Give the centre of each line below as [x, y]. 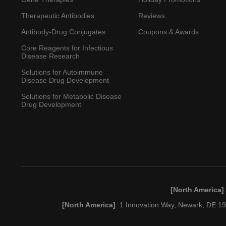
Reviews [152, 16]
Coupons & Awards [169, 32]
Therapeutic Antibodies [58, 16]
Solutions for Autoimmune [62, 72]
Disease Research [50, 56]
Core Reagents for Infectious [67, 48]
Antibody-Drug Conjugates [63, 32]
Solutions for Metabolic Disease [71, 96]
